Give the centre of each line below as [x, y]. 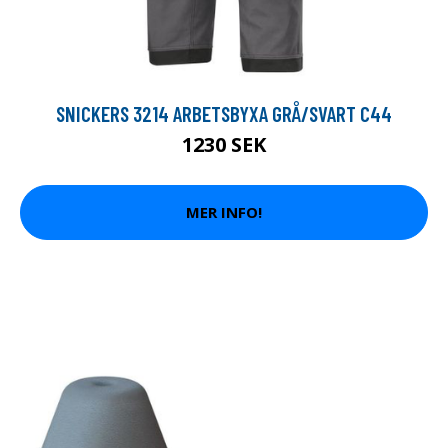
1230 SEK [224, 144]
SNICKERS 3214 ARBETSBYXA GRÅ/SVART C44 [224, 113]
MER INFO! [224, 212]
